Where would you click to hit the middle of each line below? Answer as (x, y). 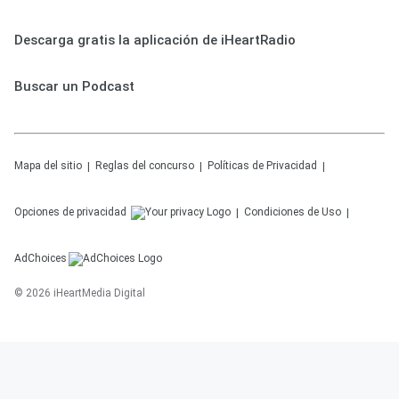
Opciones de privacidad (72, 212)
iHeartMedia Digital (99, 293)
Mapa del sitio (48, 166)
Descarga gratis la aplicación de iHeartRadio (155, 40)
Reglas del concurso (145, 166)
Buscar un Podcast (74, 86)
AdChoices (41, 258)
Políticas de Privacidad (262, 166)
